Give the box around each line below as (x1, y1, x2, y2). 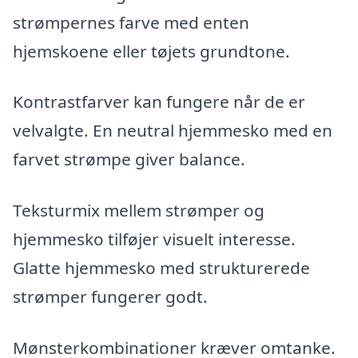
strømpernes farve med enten (13, 10, 249, 34)
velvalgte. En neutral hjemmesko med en (13, 119, 332, 142)
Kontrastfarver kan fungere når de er (13, 90, 305, 113)
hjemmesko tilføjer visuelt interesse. (13, 228, 296, 251)
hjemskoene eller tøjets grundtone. (13, 39, 290, 62)
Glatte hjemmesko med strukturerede (13, 257, 310, 280)
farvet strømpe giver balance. (13, 148, 245, 171)
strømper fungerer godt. (13, 285, 208, 308)
